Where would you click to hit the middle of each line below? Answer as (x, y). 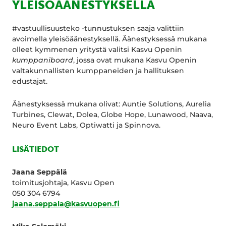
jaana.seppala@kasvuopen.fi (66, 204)
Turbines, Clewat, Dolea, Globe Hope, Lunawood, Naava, (112, 114)
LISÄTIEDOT (36, 149)
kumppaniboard (43, 60)
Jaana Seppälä (40, 172)
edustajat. (31, 81)
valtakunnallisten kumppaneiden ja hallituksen (98, 70)
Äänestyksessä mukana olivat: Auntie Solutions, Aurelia (111, 104)
